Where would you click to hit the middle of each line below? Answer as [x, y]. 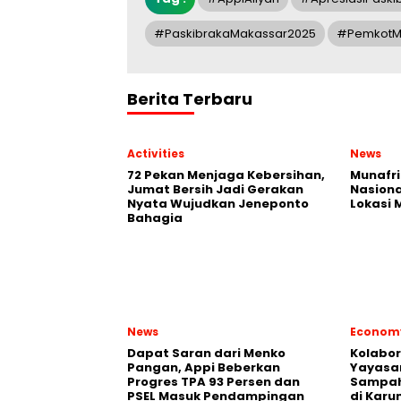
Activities [156, 154]
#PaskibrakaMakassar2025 [235, 34]
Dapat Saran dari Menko [206, 353]
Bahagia [155, 218]
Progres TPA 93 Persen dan [213, 382]
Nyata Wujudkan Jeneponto [218, 204]
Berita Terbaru [190, 99]
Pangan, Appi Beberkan [204, 367]
